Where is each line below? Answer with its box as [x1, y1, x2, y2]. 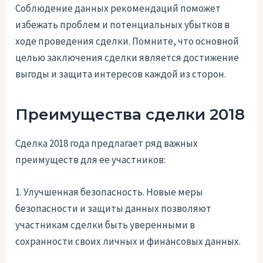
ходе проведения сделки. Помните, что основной [15, 34, 240, 48]
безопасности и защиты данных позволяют [15, 201, 212, 215]
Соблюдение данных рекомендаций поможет [15, 1, 221, 15]
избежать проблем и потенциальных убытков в [15, 18, 230, 31]
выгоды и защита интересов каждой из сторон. [15, 67, 227, 80]
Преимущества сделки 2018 [15, 104, 245, 124]
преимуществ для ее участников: [15, 153, 166, 166]
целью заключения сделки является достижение [15, 50, 240, 64]
